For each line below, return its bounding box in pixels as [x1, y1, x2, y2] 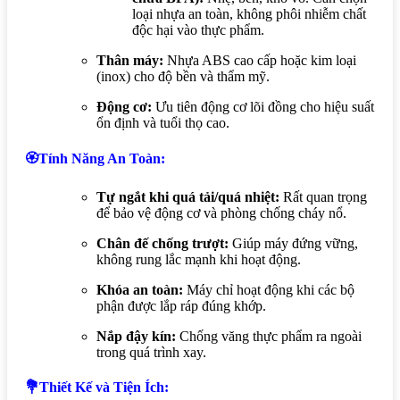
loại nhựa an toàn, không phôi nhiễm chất [132, 6, 366, 22]
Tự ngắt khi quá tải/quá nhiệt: [96, 188, 279, 204]
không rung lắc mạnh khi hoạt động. [96, 251, 301, 267]
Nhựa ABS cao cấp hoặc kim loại [163, 53, 356, 69]
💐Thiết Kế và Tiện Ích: [25, 379, 169, 396]
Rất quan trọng [279, 188, 367, 204]
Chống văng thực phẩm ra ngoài [176, 328, 362, 344]
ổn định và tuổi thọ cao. [96, 115, 229, 131]
